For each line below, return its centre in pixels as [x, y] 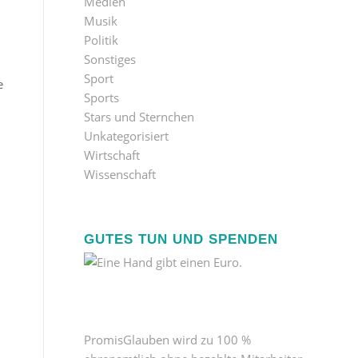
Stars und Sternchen [139, 117]
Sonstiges [110, 59]
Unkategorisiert [127, 136]
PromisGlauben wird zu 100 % [168, 339]
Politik [101, 40]
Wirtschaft [112, 155]
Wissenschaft [120, 174]
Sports [102, 97]
